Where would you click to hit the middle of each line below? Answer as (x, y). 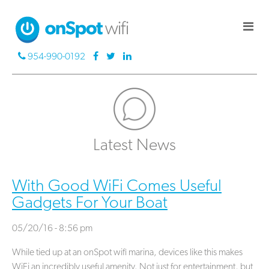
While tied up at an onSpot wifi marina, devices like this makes (127, 253)
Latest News (134, 146)
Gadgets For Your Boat (90, 204)
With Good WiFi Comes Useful (117, 187)
